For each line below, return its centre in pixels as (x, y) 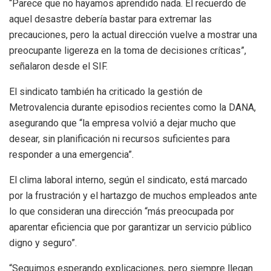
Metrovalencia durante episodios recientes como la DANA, (132, 108)
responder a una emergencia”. (71, 155)
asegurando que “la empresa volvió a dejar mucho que (122, 123)
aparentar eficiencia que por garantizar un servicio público (130, 227)
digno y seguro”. (43, 243)
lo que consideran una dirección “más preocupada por (122, 212)
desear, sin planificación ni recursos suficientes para (119, 139)
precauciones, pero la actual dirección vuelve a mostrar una (133, 35)
